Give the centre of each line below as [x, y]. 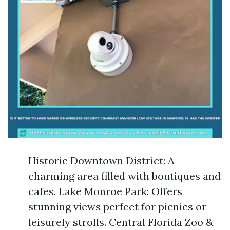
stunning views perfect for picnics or [117, 207]
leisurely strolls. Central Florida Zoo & [121, 222]
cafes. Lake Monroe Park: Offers [105, 191]
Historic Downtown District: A [101, 160]
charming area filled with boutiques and [124, 176]
